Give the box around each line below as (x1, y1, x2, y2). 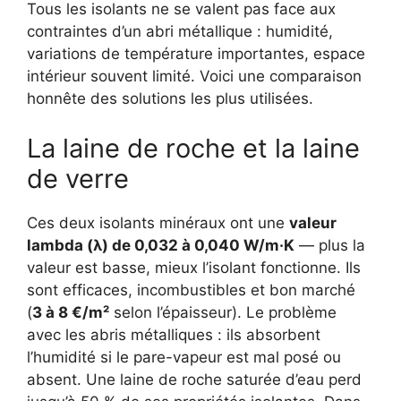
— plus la (294, 235, 365, 254)
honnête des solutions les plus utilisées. (27, 90, 313, 108)
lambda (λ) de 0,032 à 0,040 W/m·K (27, 235, 294, 254)
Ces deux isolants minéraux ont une (27, 213, 289, 232)
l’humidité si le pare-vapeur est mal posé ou (27, 347, 341, 366)
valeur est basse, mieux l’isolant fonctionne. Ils (27, 258, 361, 277)
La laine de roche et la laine (27, 132, 360, 164)
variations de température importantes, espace (27, 45, 365, 64)
